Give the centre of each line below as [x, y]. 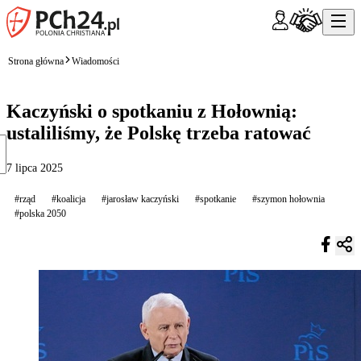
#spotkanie [216, 199]
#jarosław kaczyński [140, 199]
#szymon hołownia [288, 199]
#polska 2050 [40, 213]
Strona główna [36, 61]
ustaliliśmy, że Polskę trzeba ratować [159, 133]
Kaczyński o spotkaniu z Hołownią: [152, 111]
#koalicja [68, 199]
